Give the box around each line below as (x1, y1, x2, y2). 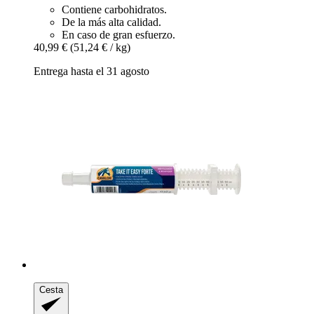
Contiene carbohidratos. (62, 3, 167, 15)
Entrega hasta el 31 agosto (34, 64, 149, 77)
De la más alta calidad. (62, 15, 161, 28)
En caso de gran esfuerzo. (62, 28, 175, 41)
